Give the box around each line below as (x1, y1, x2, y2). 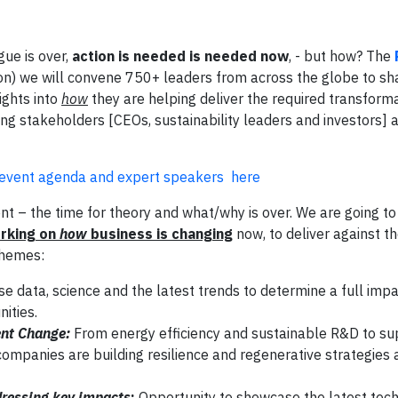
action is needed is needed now (72, 46, 289, 65)
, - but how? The (289, 46, 394, 65)
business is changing (91, 224, 233, 243)
